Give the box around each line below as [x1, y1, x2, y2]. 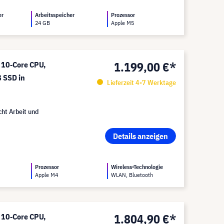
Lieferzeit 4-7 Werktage [105, 78, 176, 87]
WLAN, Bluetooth [111, 171, 153, 178]
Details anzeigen [112, 131, 168, 141]
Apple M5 [111, 19, 134, 26]
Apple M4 [35, 171, 58, 178]
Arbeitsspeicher [35, 11, 75, 18]
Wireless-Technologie [111, 163, 163, 170]
